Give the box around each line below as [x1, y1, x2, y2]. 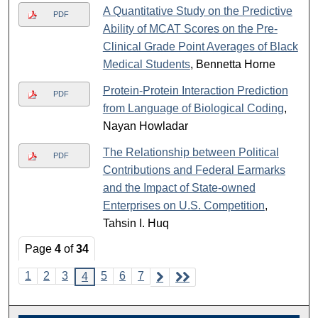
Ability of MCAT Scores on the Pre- [102, 23, 278, 35]
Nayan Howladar [102, 120, 188, 133]
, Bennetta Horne [190, 58, 275, 71]
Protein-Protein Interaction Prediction [102, 84, 288, 97]
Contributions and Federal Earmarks [102, 164, 285, 177]
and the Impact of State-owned [102, 182, 256, 194]
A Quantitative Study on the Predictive [102, 5, 292, 18]
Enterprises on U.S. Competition [102, 199, 265, 212]
